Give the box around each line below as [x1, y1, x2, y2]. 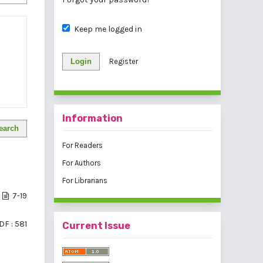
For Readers [62, 141, 103, 150]
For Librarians [62, 176, 107, 186]
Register [109, 57, 138, 66]
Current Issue [62, 220, 130, 232]
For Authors [62, 159, 101, 168]
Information [62, 113, 123, 124]
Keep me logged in [73, 24, 142, 35]
